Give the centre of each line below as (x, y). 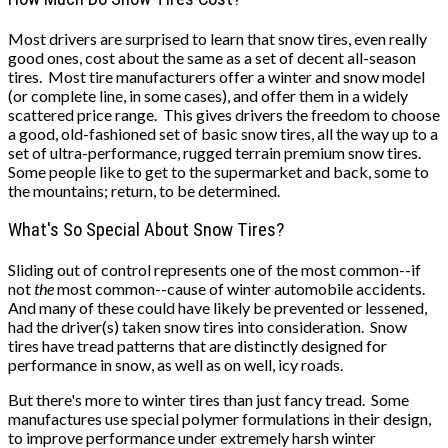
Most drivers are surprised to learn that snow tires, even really (217, 39)
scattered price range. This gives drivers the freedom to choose (224, 115)
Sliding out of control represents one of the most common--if (214, 269)
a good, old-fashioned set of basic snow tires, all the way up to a (223, 134)
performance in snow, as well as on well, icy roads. (177, 364)
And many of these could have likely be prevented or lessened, (217, 307)
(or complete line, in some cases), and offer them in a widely (208, 96)
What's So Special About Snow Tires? (146, 229)
